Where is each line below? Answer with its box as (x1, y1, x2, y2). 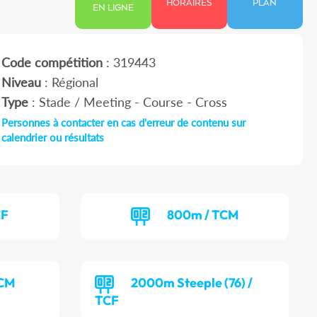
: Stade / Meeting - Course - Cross (28, 94, 227, 110)
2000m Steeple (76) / (131, 275, 253, 292)
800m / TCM (167, 207, 239, 224)
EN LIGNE (93, 3, 134, 14)
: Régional (40, 74, 98, 91)
